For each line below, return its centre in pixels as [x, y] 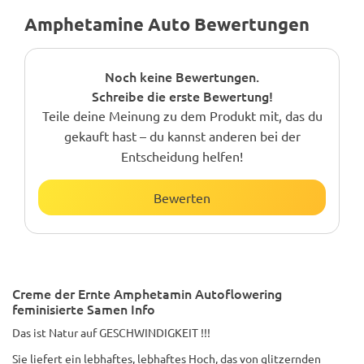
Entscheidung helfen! [182, 156]
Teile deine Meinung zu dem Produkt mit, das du [182, 115]
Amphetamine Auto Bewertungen [167, 24]
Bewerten [182, 197]
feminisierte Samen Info [84, 309]
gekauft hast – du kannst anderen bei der [182, 136]
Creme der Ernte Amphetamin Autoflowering [147, 293]
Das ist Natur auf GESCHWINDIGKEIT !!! [111, 332]
